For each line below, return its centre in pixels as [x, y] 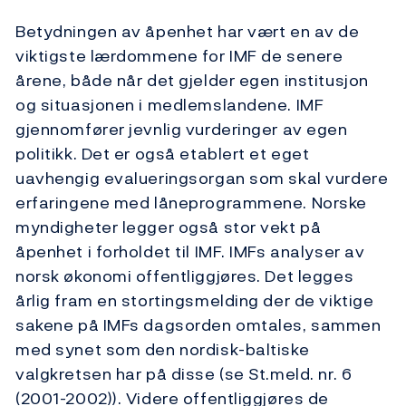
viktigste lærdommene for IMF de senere [179, 56]
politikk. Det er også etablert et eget [163, 154]
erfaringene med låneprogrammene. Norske [191, 203]
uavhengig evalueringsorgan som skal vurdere [202, 179]
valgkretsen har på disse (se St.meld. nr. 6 [184, 374]
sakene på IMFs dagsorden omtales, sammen [198, 325]
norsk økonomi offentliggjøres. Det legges [185, 276]
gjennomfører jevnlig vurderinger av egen [182, 130]
